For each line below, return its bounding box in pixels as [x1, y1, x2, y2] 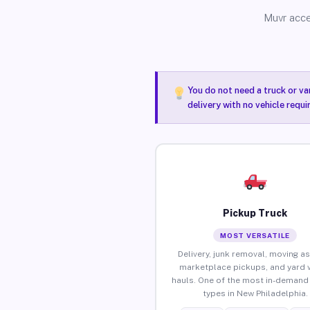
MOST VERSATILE [220, 230, 291, 239]
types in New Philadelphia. [202, 288, 308, 298]
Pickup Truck [223, 207, 288, 219]
